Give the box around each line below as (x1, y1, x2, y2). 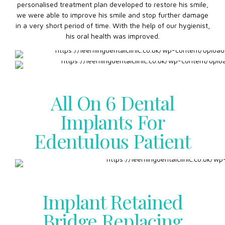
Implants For (60, 108, 165, 135)
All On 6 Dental (51, 89, 174, 116)
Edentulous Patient (34, 128, 191, 154)
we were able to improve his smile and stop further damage (17, 11, 208, 20)
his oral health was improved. (65, 32, 160, 41)
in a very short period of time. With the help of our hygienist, (15, 21, 210, 30)
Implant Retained (42, 188, 183, 214)
